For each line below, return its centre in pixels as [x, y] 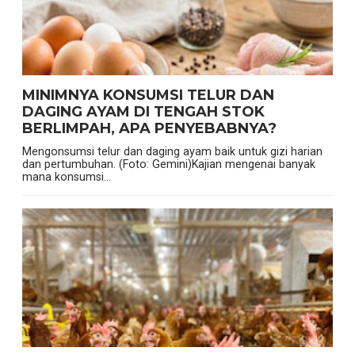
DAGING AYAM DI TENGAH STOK [143, 112]
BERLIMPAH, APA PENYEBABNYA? [149, 129]
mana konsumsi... [66, 177]
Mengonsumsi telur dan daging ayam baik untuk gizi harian [172, 152]
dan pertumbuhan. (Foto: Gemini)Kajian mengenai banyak [168, 164]
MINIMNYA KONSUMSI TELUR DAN [148, 95]
